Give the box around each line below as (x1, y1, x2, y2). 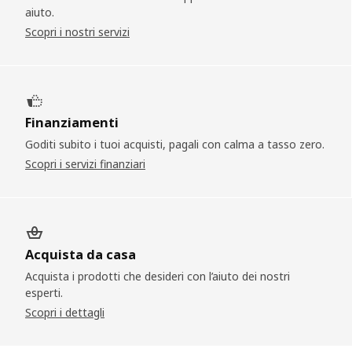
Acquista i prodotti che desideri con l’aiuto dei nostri (25, 268, 290, 284)
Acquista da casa (25, 245, 136, 263)
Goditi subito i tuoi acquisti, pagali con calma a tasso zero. (25, 136, 324, 152)
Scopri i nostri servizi (25, 24, 130, 39)
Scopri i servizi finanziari (25, 156, 145, 171)
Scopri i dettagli (25, 304, 104, 320)
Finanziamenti (25, 113, 119, 131)
